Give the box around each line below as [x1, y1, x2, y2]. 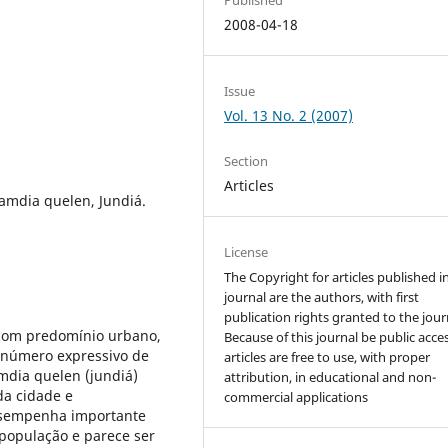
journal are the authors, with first [224, 288, 420, 307]
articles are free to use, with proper [224, 348, 431, 367]
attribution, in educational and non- [224, 368, 437, 387]
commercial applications [224, 388, 369, 407]
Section [224, 152, 269, 171]
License [224, 243, 269, 262]
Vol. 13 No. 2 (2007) [224, 106, 354, 125]
